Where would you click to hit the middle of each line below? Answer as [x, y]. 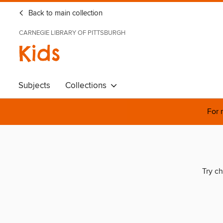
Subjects [34, 86]
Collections [88, 86]
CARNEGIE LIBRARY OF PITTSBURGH [72, 33]
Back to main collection [64, 13]
